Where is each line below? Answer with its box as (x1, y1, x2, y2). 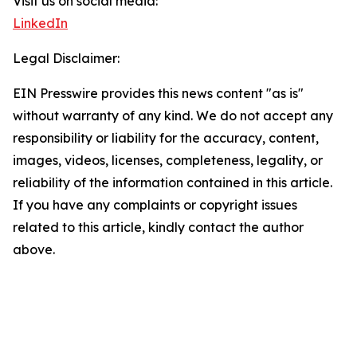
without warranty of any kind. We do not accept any (13, 108, 333, 124)
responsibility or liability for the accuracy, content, (13, 130, 319, 147)
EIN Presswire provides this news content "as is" (13, 85, 304, 102)
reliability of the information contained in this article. (13, 175, 332, 191)
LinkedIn (13, 15, 68, 32)
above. (13, 241, 55, 258)
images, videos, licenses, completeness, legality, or (13, 152, 323, 169)
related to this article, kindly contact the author (13, 219, 304, 236)
